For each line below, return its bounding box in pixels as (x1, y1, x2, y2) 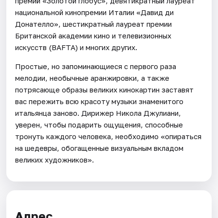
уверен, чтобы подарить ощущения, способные (15, 120, 183, 129)
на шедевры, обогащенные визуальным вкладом (15, 143, 184, 152)
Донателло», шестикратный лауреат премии (15, 19, 172, 28)
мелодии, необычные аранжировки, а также (15, 73, 170, 82)
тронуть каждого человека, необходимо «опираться (15, 131, 202, 141)
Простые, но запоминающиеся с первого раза (15, 61, 177, 71)
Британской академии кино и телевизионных (15, 31, 172, 40)
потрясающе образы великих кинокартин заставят (15, 85, 194, 94)
